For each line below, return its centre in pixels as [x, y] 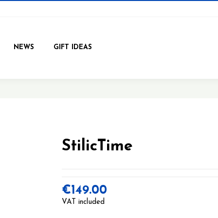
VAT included [83, 202]
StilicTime [97, 146]
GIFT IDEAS [73, 47]
